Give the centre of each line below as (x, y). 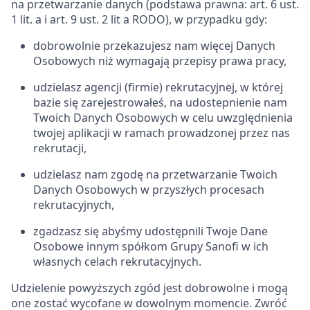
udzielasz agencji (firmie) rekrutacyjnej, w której (158, 87)
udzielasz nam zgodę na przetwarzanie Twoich (155, 174)
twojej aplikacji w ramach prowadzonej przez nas (162, 133)
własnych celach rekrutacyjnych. (117, 262)
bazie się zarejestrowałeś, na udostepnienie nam (160, 102)
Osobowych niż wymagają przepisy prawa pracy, (160, 61)
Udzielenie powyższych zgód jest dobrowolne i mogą (149, 288)
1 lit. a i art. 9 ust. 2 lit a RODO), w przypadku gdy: (139, 19)
